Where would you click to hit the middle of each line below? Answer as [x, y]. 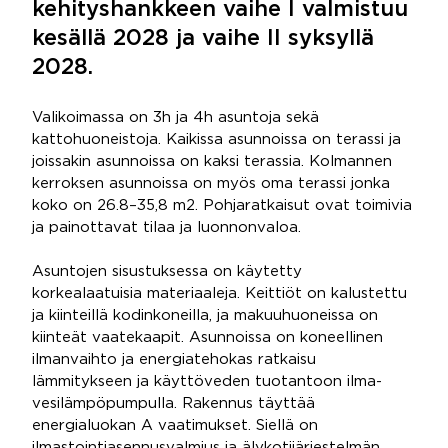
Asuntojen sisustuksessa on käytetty [167, 271]
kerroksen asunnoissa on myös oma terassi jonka [211, 183]
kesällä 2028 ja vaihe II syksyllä [203, 39]
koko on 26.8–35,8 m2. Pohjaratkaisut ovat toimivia [222, 205]
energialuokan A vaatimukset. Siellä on [175, 425]
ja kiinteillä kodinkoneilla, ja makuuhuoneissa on [205, 315]
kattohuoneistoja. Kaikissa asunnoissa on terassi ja [216, 139]
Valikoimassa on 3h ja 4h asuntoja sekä [175, 117]
